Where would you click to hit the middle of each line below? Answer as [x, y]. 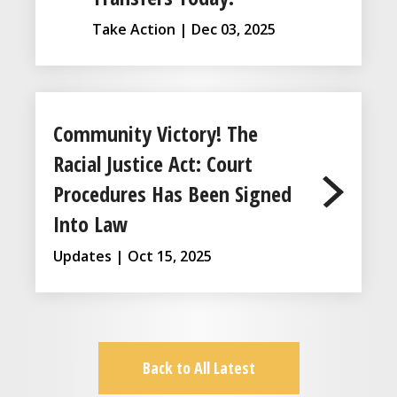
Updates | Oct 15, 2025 [132, 256]
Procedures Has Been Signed [172, 193]
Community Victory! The [156, 133]
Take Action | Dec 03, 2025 [184, 29]
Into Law [90, 223]
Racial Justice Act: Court [153, 163]
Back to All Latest [198, 367]
